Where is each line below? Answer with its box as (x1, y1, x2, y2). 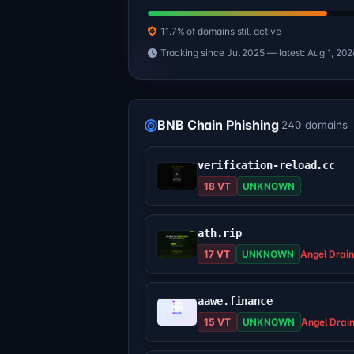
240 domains (281, 119, 348, 132)
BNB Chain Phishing (156, 117, 279, 134)
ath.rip (198, 227, 242, 240)
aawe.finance (198, 295, 273, 308)
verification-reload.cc (198, 159, 336, 172)
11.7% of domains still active (160, 25, 281, 38)
